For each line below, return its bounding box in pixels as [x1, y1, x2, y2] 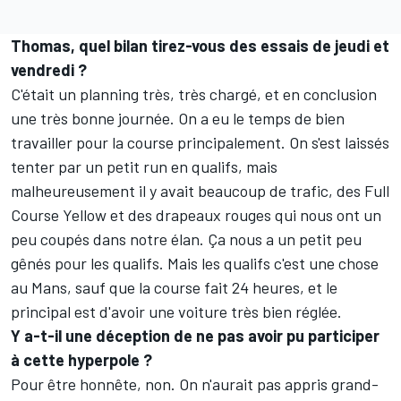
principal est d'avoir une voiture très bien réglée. [11, 301, 342, 321]
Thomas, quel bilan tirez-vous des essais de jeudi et [11, 35, 389, 55]
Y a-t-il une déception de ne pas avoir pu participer [11, 325, 380, 346]
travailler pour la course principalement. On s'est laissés [11, 132, 389, 152]
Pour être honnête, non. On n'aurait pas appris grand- [11, 373, 379, 394]
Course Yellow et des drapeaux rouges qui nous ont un [11, 204, 381, 225]
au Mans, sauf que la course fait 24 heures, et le [11, 277, 337, 297]
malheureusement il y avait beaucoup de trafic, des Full [11, 180, 389, 200]
